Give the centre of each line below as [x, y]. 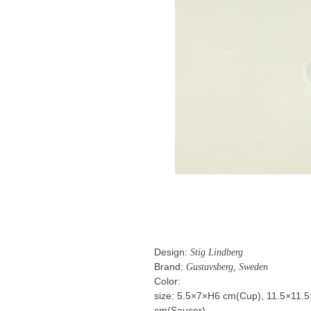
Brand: [169, 267]
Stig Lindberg [216, 253]
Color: [168, 282]
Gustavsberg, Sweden [226, 267]
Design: [171, 253]
